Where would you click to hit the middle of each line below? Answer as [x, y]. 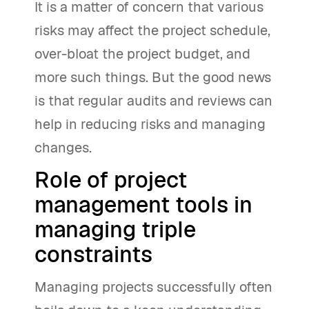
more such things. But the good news [153, 77]
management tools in [143, 205]
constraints [93, 254]
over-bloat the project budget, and [142, 54]
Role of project [111, 180]
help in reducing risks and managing [150, 124]
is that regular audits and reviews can [153, 101]
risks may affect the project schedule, [152, 30]
